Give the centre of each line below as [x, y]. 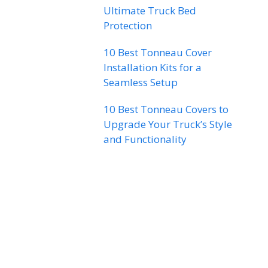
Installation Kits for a [152, 67]
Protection [127, 25]
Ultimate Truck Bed [150, 10]
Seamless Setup [140, 82]
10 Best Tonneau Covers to [166, 109]
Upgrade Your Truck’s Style [167, 124]
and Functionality [145, 139]
